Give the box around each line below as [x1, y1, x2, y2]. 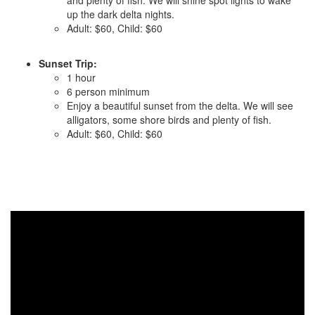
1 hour [67, 70, 96, 84]
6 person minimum [67, 84, 150, 98]
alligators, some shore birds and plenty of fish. [67, 112, 271, 127]
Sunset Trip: [39, 56, 97, 70]
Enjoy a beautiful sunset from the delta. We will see [67, 98, 293, 112]
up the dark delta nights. [67, 7, 174, 21]
